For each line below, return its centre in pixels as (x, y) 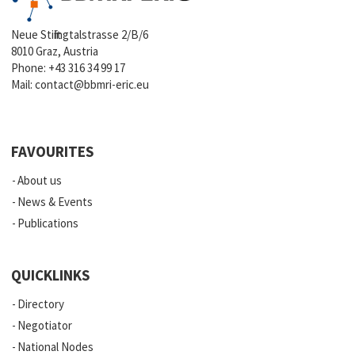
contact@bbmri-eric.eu (92, 85)
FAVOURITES (53, 152)
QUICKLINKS (51, 275)
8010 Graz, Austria (55, 52)
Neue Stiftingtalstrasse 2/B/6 (80, 35)
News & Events (55, 202)
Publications (48, 223)
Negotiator (45, 326)
